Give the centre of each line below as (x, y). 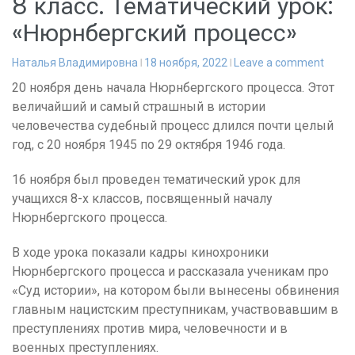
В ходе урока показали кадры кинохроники (140, 252)
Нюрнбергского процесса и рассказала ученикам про (170, 271)
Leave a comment (279, 62)
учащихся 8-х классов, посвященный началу (142, 198)
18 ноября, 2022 (186, 62)
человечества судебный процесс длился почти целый (173, 125)
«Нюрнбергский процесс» (155, 33)
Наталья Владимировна (75, 62)
